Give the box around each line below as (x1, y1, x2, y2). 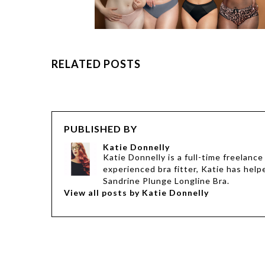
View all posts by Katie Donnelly (64, 187, 209, 198)
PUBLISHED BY (64, 122, 137, 134)
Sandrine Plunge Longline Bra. (103, 175, 230, 186)
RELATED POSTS (51, 57, 141, 70)
